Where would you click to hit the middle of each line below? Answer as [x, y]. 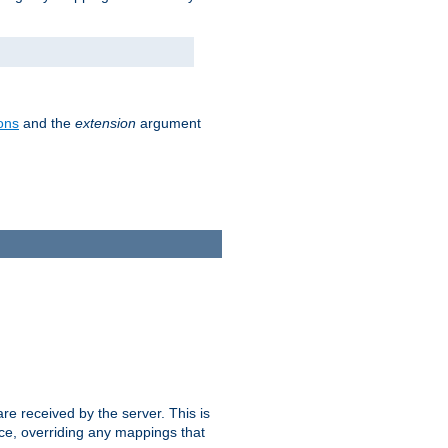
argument [168, 123]
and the [47, 123]
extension [105, 123]
